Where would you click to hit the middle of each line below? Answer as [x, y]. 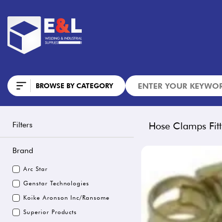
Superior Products [50, 212]
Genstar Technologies [56, 183]
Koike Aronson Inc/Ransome [66, 197]
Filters [23, 125]
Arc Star [35, 169]
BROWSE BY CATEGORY [74, 86]
